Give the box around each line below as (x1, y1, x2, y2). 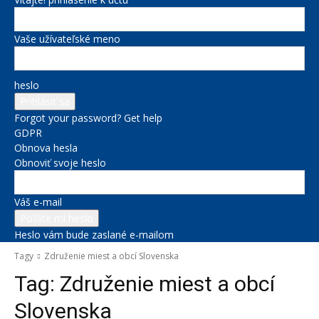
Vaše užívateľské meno (14, 32, 120, 46)
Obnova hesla (14, 141, 78, 155)
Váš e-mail (14, 195, 62, 209)
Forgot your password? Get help (14, 111, 162, 125)
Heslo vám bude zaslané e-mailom (14, 228, 174, 241)
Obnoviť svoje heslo (14, 156, 106, 169)
